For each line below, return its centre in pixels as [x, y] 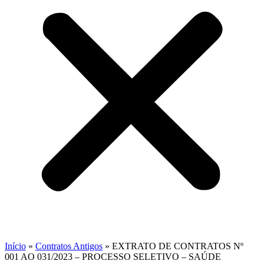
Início [15, 246]
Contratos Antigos [69, 246]
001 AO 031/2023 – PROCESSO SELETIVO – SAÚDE [113, 257]
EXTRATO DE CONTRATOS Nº [178, 246]
